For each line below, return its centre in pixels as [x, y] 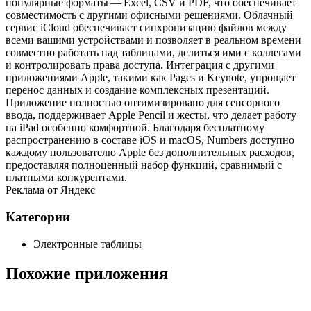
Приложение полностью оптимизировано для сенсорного [143, 103]
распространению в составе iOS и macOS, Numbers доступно [150, 140]
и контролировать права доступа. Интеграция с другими [140, 65]
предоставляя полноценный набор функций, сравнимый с [144, 165]
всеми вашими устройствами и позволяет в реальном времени [153, 40]
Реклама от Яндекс [50, 190]
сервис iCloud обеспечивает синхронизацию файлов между [146, 28]
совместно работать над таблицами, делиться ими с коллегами [153, 53]
